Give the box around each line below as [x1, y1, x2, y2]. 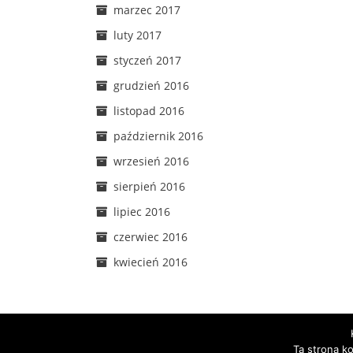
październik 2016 [113, 128, 203, 143]
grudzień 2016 [113, 78, 189, 93]
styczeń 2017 [113, 53, 181, 68]
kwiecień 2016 [113, 255, 188, 269]
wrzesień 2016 [113, 154, 189, 169]
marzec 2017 [113, 2, 180, 17]
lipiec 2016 [113, 204, 170, 219]
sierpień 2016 [113, 179, 185, 194]
